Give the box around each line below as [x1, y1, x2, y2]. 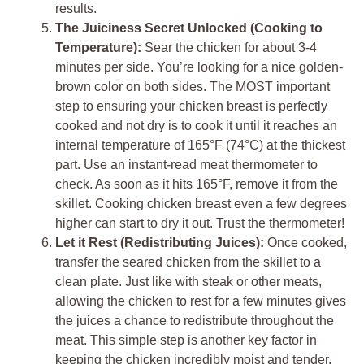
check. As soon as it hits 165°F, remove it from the [55, 176, 338, 191]
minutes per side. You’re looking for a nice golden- [55, 59, 343, 74]
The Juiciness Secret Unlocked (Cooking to [55, 20, 323, 35]
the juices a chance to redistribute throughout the [55, 313, 334, 327]
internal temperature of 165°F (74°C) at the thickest [55, 137, 345, 152]
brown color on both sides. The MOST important [55, 79, 330, 93]
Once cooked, [264, 235, 347, 249]
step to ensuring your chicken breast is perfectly [55, 98, 327, 113]
